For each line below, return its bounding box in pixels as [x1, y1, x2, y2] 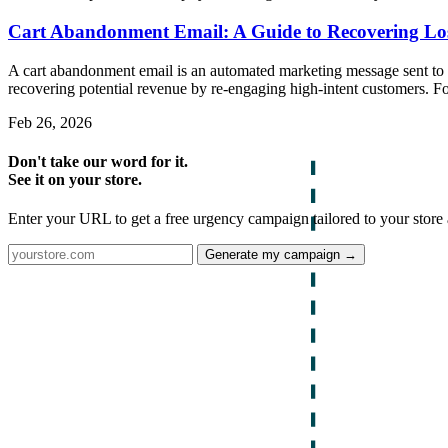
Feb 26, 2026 [8, 113, 92, 131]
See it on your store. [8, 170, 142, 188]
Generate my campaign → [205, 247, 357, 263]
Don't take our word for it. [8, 152, 188, 170]
